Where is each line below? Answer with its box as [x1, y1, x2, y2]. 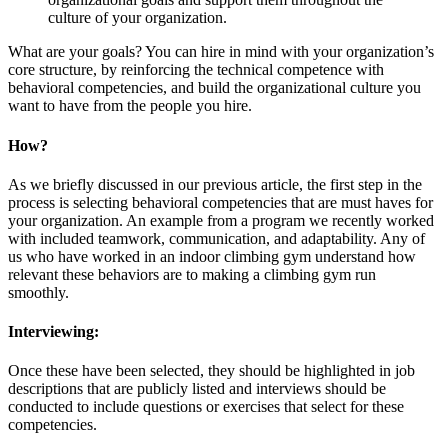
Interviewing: [8, 323, 99, 341]
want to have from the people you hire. [8, 97, 252, 115]
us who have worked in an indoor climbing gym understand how [8, 247, 416, 265]
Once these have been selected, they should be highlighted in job [8, 362, 415, 380]
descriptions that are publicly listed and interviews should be [8, 380, 386, 398]
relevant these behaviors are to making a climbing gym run [8, 265, 376, 283]
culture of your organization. [48, 9, 227, 27]
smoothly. [8, 283, 69, 301]
